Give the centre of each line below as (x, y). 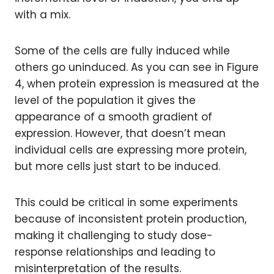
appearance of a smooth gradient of (113, 117)
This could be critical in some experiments (126, 202)
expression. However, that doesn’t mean (120, 133)
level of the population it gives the (105, 100)
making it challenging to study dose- (114, 235)
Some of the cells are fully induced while (122, 50)
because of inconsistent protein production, (131, 219)
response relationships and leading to (115, 252)
